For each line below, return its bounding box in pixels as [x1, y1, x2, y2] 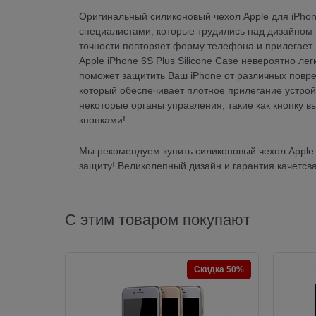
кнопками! [79, 114, 126, 126]
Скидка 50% [194, 264, 244, 274]
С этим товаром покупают [65, 210, 250, 229]
